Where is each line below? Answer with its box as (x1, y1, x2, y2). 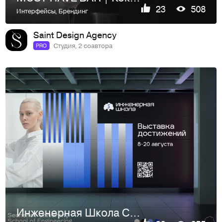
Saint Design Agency (33, 28, 116, 41)
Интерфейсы (16, 5, 55, 15)
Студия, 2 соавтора (53, 40, 112, 50)
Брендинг (58, 5, 89, 15)
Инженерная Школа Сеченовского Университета (130, 205, 140, 221)
